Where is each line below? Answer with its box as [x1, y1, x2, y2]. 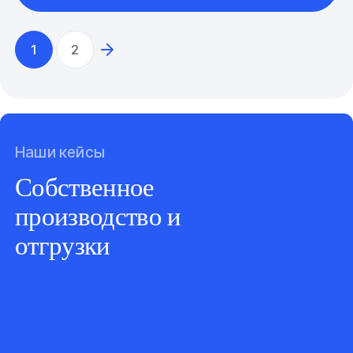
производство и [15, 201, 181, 231]
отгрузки [15, 230, 110, 260]
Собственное [15, 172, 154, 202]
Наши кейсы [15, 143, 106, 162]
